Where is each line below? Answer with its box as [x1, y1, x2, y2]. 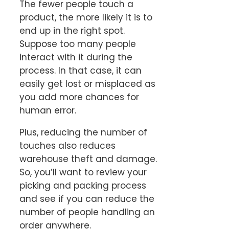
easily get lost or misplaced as [19, 77, 155, 90]
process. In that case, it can [19, 64, 142, 77]
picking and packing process [19, 179, 146, 192]
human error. [19, 104, 76, 117]
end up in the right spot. [19, 24, 125, 37]
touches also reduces [19, 139, 116, 152]
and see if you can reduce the [19, 192, 154, 205]
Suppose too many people [19, 37, 136, 50]
